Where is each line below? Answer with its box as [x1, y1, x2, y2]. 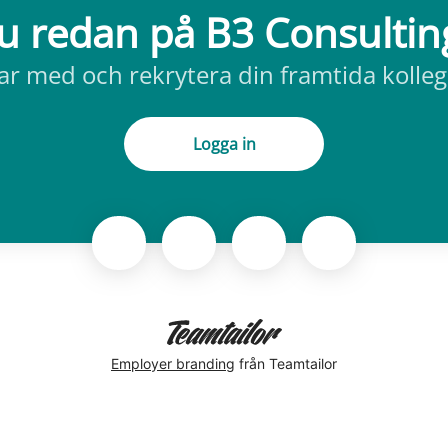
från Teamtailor [235, 354, 337, 372]
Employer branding [111, 354, 235, 372]
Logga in [192, 133, 256, 156]
